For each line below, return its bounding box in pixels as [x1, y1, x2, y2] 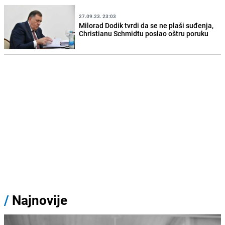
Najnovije [12, 191, 67, 209]
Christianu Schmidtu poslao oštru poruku [79, 29, 209, 38]
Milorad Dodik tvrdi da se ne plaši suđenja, [79, 21, 214, 30]
